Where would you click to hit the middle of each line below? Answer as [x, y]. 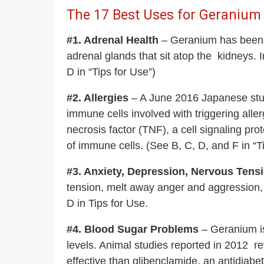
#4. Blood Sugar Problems [133, 229]
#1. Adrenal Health [113, 40]
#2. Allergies [98, 98]
